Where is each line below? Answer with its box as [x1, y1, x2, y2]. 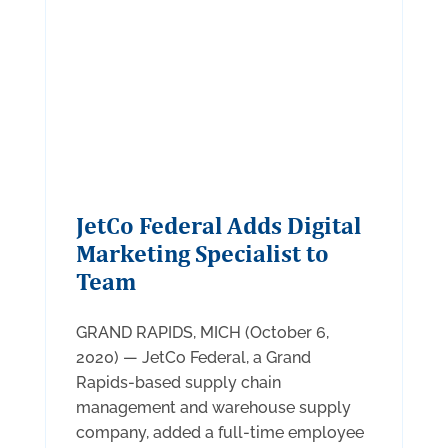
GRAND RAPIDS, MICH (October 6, [75, 323, 329, 343]
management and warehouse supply [75, 398, 351, 418]
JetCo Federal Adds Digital [75, 211, 361, 240]
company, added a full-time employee [75, 423, 364, 443]
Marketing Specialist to [75, 239, 329, 268]
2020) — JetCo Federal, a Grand [75, 348, 311, 368]
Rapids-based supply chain [75, 373, 281, 393]
